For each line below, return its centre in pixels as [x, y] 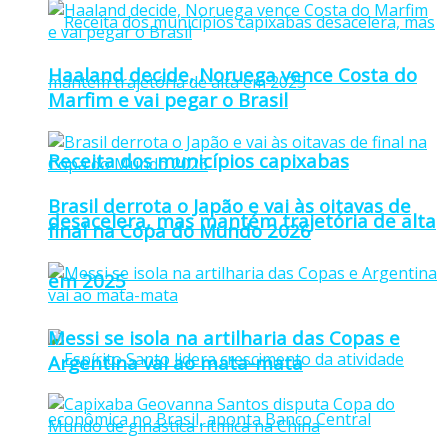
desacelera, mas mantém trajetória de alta [242, 220]
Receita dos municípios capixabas [198, 160]
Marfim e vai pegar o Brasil [168, 99]
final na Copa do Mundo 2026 [179, 231]
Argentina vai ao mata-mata [175, 362]
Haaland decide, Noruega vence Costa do [232, 74]
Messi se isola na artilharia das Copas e [224, 337]
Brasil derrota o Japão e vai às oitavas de [229, 206]
